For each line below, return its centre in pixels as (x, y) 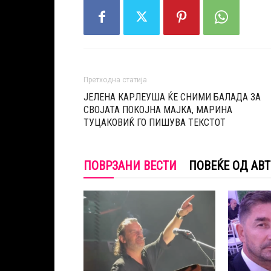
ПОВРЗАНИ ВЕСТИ (130, 166)
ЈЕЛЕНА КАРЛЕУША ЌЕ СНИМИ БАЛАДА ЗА (172, 97)
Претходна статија (115, 80)
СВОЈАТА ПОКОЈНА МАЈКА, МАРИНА (158, 110)
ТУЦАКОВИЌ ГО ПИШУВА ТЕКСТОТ (155, 123)
